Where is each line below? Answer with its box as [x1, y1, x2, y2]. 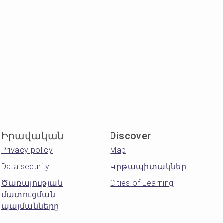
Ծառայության [1, 178, 63, 188]
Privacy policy [1, 145, 53, 155]
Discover [110, 130, 151, 142]
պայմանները [1, 201, 59, 211]
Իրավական [1, 130, 64, 142]
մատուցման [1, 190, 56, 199]
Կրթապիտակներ [110, 162, 187, 171]
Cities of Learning [110, 178, 174, 188]
